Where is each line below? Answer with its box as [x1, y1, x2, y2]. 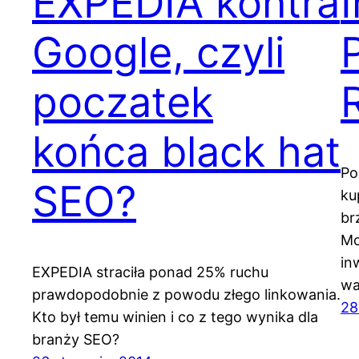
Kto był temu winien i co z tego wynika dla [32, 309, 318, 326]
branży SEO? [32, 331, 119, 349]
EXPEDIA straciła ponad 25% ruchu [32, 264, 268, 281]
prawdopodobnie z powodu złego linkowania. [32, 286, 341, 304]
